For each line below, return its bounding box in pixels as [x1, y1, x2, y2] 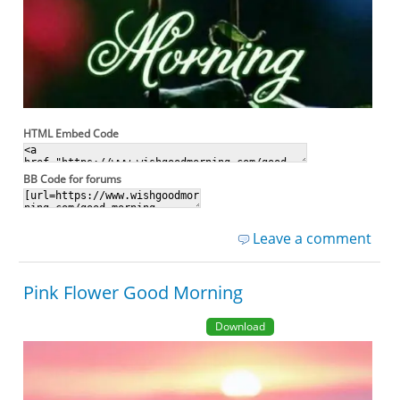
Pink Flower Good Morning [23, 280, 244, 305]
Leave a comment [252, 229, 371, 249]
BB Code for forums [23, 171, 122, 187]
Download [214, 319, 265, 335]
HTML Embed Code [23, 126, 120, 142]
